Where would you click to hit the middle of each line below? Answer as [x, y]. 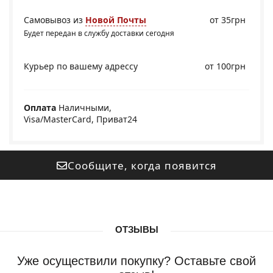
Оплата [40, 108]
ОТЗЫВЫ [136, 229]
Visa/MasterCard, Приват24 [80, 119]
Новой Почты [116, 20]
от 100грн [225, 66]
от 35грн [228, 20]
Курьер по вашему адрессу [81, 66]
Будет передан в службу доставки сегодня [99, 33]
